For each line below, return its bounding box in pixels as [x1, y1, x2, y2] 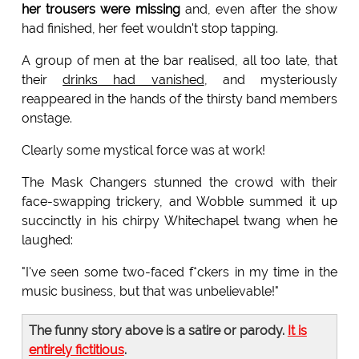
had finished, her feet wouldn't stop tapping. [21, 21, 278, 37]
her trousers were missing [21, 2, 180, 18]
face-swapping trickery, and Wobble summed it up [21, 194, 338, 210]
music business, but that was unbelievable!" [21, 284, 279, 300]
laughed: [21, 232, 73, 248]
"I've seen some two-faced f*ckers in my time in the [21, 264, 338, 280]
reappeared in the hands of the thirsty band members [21, 91, 338, 107]
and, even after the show [179, 2, 338, 18]
